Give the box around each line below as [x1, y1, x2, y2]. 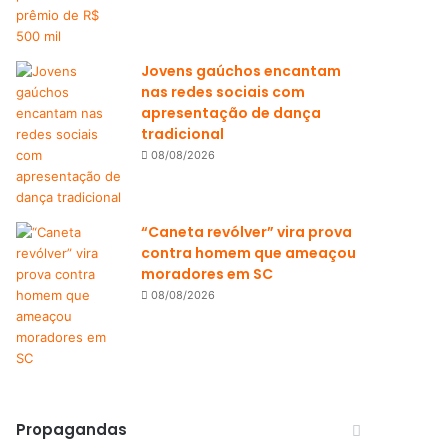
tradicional [141, 124, 225, 144]
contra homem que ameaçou [141, 243, 357, 263]
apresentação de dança [141, 103, 322, 123]
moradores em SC [141, 264, 274, 284]
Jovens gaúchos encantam [141, 61, 342, 81]
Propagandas [16, 419, 128, 440]
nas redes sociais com [141, 82, 306, 102]
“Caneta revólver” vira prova [141, 222, 353, 242]
